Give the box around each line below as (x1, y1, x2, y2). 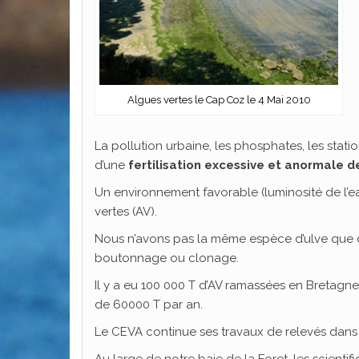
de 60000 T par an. (95, 296, 203, 312)
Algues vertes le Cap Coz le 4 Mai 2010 (127, 93, 311, 106)
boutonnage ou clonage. (95, 250, 239, 265)
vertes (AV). (95, 204, 157, 219)
